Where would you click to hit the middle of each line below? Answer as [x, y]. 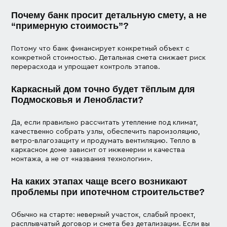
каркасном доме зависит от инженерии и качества [98, 150]
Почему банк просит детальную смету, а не [109, 15]
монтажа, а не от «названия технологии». [82, 159]
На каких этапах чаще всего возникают [100, 181]
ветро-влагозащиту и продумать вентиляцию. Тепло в [104, 141]
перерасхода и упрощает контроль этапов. [86, 67]
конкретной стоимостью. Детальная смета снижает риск [109, 58]
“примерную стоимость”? [70, 26]
